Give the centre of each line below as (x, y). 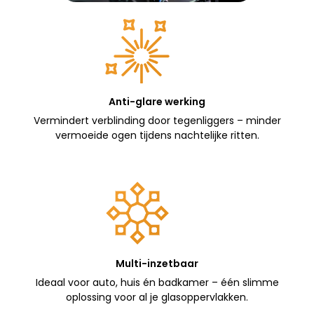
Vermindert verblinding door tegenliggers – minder (157, 120)
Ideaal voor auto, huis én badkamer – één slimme (157, 282)
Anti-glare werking (157, 101)
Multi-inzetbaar (157, 263)
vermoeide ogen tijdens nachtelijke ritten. (157, 135)
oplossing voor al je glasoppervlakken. (157, 297)
